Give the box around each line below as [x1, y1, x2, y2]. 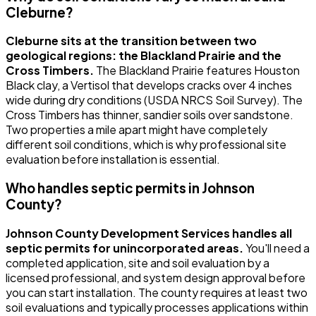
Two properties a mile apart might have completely [6, 122, 267, 138]
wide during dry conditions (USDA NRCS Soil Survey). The [6, 92, 303, 108]
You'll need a [243, 240, 310, 255]
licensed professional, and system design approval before [6, 269, 305, 285]
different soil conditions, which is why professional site [6, 137, 286, 152]
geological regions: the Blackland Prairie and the [6, 48, 281, 63]
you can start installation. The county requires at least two [6, 284, 308, 300]
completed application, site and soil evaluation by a [6, 255, 269, 270]
